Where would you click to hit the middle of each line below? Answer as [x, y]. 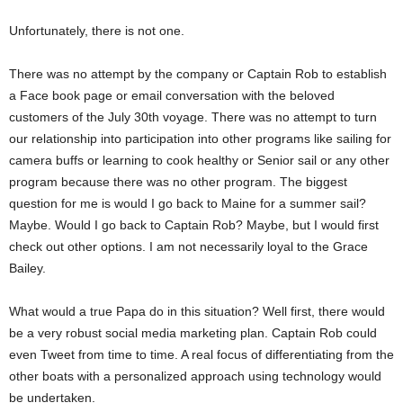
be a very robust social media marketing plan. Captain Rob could [193, 333]
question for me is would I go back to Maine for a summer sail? [188, 203]
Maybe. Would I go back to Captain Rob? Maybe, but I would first [194, 225]
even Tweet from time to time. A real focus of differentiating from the [201, 354]
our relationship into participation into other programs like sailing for [200, 139]
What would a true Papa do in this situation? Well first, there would [197, 311]
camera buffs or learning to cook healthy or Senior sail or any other [199, 160]
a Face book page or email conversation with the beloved [172, 95]
